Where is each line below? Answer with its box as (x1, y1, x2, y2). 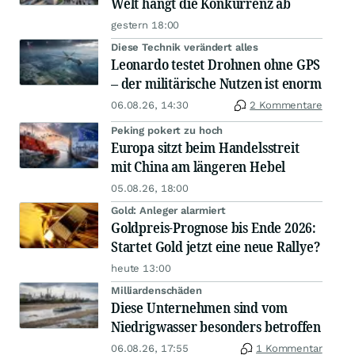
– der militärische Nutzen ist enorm (111, 73, 322, 93)
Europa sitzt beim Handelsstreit (111, 137, 300, 157)
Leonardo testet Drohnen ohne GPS (111, 54, 321, 74)
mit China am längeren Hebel (111, 156, 286, 176)
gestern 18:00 (111, 18, 180, 31)
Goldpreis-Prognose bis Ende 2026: (111, 217, 317, 237)
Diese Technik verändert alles (111, 40, 259, 53)
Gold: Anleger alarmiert (111, 204, 227, 216)
